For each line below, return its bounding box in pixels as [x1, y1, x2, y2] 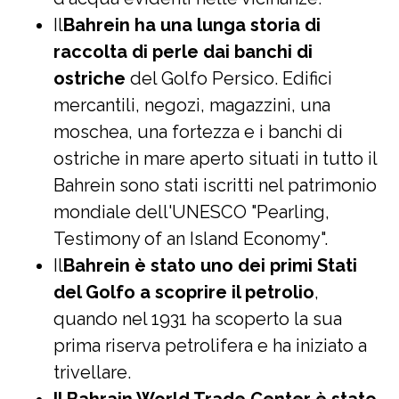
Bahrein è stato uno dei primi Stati [63, 255, 357, 276]
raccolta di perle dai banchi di [53, 41, 313, 62]
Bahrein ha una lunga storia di [63, 14, 321, 36]
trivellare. [53, 362, 131, 383]
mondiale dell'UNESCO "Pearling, [53, 201, 330, 223]
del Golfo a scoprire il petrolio [53, 281, 314, 303]
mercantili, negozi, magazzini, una [53, 94, 330, 116]
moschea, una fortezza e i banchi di [53, 121, 343, 142]
